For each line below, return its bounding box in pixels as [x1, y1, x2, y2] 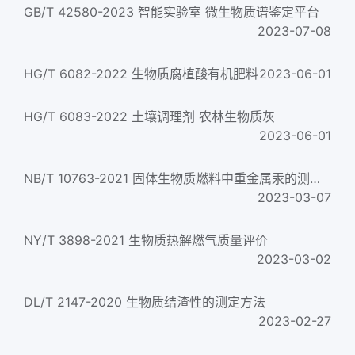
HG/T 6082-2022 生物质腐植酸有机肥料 [24, 66, 258, 82]
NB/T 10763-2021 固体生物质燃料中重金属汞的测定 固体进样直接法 [310, 170, 320, 186]
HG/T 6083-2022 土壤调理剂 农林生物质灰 [24, 109, 275, 124]
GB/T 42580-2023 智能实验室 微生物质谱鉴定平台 [24, 4, 319, 20]
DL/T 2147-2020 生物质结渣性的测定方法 [24, 294, 265, 310]
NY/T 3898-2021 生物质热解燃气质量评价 [24, 232, 268, 248]
